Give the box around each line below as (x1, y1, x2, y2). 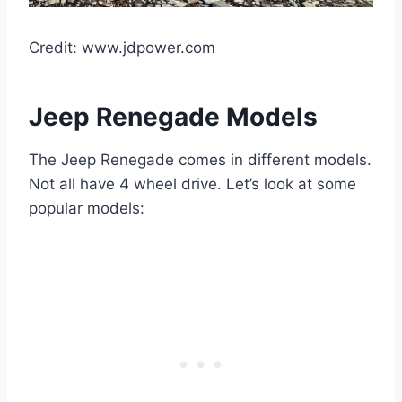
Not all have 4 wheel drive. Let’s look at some (29, 174, 356, 193)
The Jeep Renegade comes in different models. (29, 150, 371, 169)
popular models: (29, 198, 144, 217)
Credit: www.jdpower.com (29, 38, 215, 57)
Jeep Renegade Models (29, 100, 318, 132)
